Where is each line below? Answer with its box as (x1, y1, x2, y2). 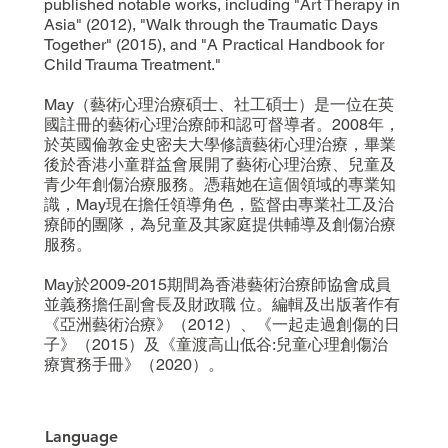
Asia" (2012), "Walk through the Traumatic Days (44, 14, 379, 34)
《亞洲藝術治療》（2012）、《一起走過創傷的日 (44, 314, 401, 334)
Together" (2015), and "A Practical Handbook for (44, 34, 385, 54)
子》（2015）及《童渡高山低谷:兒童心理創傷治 (44, 334, 389, 354)
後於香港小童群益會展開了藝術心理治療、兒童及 (44, 154, 397, 174)
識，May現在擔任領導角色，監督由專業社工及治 (44, 194, 395, 214)
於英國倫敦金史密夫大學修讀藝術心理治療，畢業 (44, 134, 397, 154)
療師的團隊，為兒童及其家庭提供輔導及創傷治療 (44, 214, 397, 234)
